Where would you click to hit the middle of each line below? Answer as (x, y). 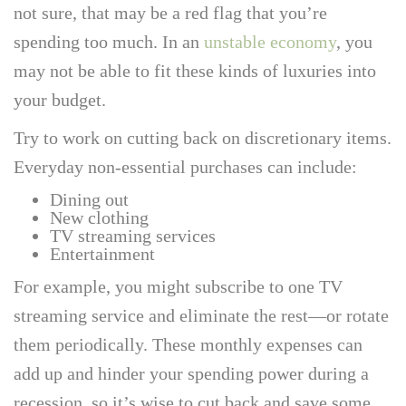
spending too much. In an (109, 41)
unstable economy (270, 41)
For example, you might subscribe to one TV (178, 286)
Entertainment (102, 253)
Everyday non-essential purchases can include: (185, 166)
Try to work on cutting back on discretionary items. (203, 137)
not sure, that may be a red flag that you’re (170, 12)
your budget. (60, 99)
